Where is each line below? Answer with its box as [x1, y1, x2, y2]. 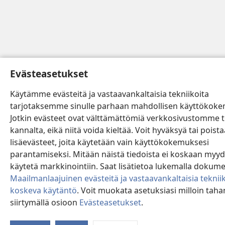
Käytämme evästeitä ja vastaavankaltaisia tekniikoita [10, 88, 209, 99]
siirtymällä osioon [10, 197, 79, 208]
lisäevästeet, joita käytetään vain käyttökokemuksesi [10, 137, 209, 148]
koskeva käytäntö [10, 185, 77, 196]
